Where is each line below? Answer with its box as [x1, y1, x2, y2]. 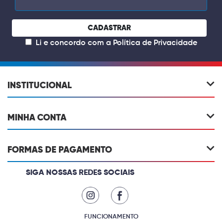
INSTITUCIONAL [7, 81, 72, 90]
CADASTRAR [88, 24, 131, 32]
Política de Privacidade [112, 39, 197, 47]
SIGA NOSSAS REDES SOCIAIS [26, 168, 135, 177]
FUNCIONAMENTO [84, 213, 138, 220]
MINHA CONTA [7, 113, 66, 122]
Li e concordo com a [33, 39, 113, 47]
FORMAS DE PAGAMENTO [7, 145, 112, 155]
